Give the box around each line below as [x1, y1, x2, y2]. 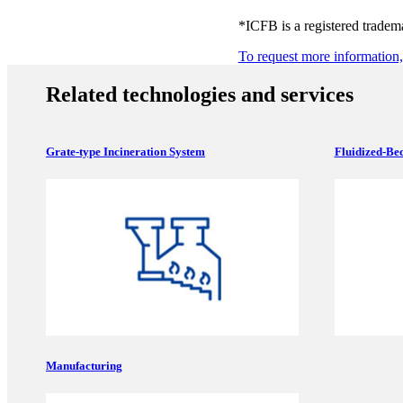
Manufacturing [46, 358, 122, 372]
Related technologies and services [46, 82, 354, 106]
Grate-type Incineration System [46, 144, 205, 158]
